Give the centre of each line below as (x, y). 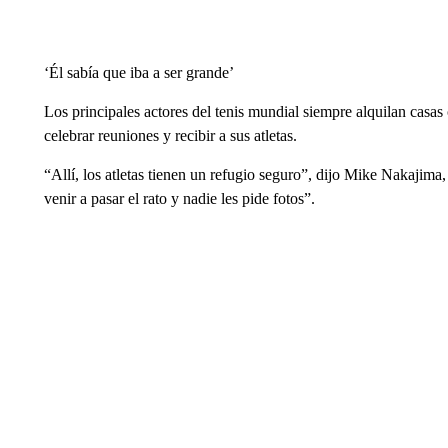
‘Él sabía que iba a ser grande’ (138, 72)
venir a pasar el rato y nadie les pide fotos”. (179, 198)
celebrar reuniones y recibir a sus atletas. (170, 135)
